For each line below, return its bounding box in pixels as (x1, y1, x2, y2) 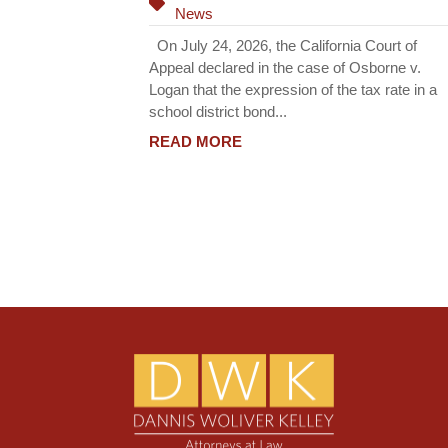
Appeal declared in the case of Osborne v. (149, 58, 422, 76)
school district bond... (149, 102, 288, 120)
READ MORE (149, 133, 243, 151)
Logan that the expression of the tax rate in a (149, 80, 438, 98)
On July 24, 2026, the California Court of (149, 36, 418, 54)
